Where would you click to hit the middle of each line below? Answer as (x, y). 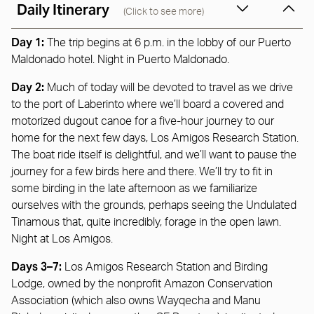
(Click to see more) (164, 12)
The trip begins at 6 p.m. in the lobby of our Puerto (168, 42)
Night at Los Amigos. (62, 239)
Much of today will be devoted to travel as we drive (170, 87)
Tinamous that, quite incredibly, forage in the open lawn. (146, 222)
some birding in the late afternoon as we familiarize (134, 188)
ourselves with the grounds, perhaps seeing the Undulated (154, 205)
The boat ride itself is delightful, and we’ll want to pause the (154, 155)
